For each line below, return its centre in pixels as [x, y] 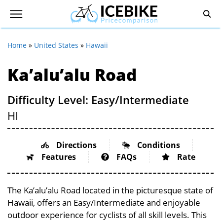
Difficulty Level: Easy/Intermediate [98, 100]
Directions [76, 145]
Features [58, 157]
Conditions [158, 145]
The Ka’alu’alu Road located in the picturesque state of [110, 190]
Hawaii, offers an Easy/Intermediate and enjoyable [104, 203]
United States [56, 45]
